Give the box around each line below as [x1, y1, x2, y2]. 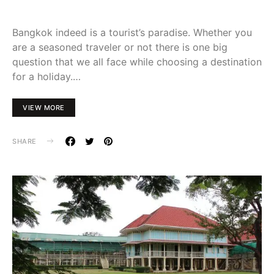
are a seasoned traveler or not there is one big [12, 40, 228, 53]
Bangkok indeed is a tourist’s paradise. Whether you [12, 26, 252, 39]
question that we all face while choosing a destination [12, 55, 262, 68]
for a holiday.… [12, 70, 81, 83]
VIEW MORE [23, 103, 65, 112]
